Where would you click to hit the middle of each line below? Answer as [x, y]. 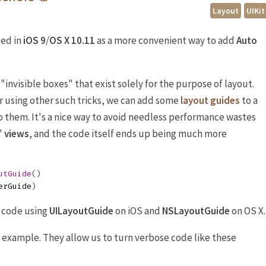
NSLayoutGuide [196, 210]
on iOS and [138, 210]
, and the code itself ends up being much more [128, 133]
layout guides [210, 100]
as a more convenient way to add [166, 40]
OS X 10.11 [72, 40]
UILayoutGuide [81, 210]
